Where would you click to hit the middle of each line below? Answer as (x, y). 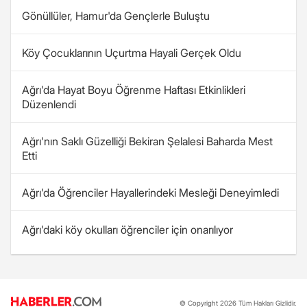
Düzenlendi (49, 104)
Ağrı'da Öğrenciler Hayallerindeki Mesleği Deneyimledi (150, 193)
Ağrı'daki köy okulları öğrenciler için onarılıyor (127, 230)
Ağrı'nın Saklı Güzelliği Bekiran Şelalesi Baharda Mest (147, 141)
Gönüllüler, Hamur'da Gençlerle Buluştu (116, 16)
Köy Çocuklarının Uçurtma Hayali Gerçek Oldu (132, 53)
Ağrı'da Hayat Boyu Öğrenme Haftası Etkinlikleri (134, 90)
